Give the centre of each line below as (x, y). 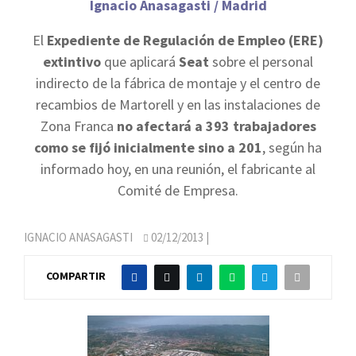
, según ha (292, 147)
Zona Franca (78, 126)
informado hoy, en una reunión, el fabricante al (178, 169)
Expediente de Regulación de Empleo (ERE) (185, 40)
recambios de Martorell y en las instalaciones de (178, 104)
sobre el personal (261, 62)
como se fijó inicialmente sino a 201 (148, 147)
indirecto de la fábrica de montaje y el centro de (178, 83)
